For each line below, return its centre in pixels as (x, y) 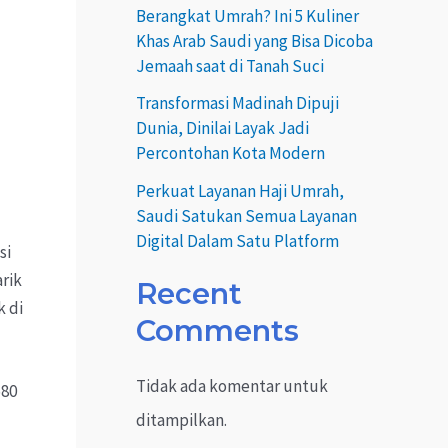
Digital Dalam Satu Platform (237, 241)
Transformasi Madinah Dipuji (237, 103)
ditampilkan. (181, 420)
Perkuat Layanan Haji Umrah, (240, 191)
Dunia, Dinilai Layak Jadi (222, 128)
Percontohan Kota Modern (230, 153)
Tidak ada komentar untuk (232, 386)
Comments (217, 331)
